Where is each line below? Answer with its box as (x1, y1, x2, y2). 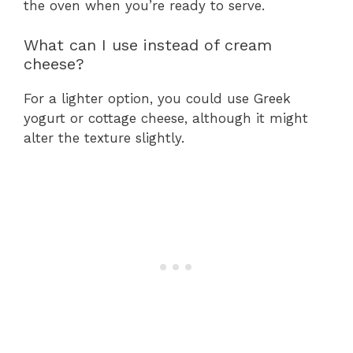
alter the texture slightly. (24, 130, 184, 147)
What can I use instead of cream (24, 35, 272, 55)
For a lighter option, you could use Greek (24, 91, 291, 107)
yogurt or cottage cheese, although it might (24, 110, 308, 127)
